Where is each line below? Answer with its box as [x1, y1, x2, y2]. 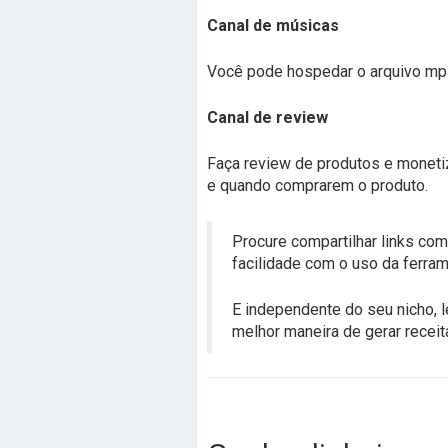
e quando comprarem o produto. [207, 176, 428, 195]
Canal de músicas [207, 16, 339, 35]
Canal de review [207, 108, 328, 127]
